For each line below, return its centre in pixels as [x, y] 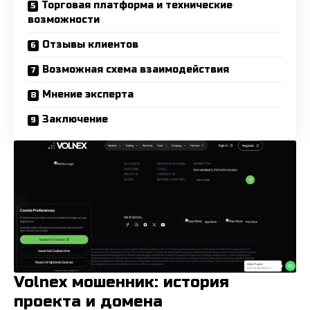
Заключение [75, 119]
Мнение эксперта [88, 94]
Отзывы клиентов [90, 44]
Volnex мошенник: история [121, 283]
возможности [64, 19]
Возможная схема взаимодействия [136, 69]
